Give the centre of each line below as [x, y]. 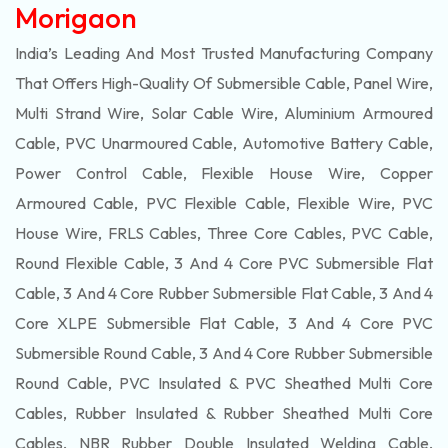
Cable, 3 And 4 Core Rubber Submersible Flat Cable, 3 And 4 [224, 293]
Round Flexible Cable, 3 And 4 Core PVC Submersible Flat [224, 263]
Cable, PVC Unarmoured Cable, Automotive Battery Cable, [224, 143]
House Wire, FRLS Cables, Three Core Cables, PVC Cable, [224, 233]
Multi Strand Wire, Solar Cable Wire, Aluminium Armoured [224, 113]
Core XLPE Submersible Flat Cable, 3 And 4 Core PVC [224, 323]
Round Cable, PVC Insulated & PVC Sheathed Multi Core [224, 383]
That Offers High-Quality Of [115, 83]
